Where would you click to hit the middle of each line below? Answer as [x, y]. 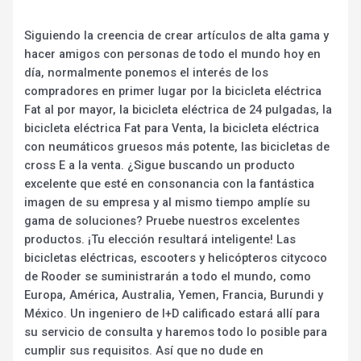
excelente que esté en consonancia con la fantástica [170, 184]
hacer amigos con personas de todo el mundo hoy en [173, 54]
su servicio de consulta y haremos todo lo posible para [176, 332]
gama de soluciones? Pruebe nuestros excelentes [162, 221]
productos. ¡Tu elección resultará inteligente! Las [160, 240]
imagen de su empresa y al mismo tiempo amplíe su [168, 203]
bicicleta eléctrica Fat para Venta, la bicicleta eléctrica [172, 129]
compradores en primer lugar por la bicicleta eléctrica [173, 91]
